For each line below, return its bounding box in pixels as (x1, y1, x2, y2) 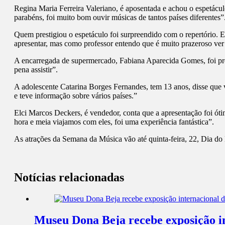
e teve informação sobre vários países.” (14, 91, 137, 100)
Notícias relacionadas (14, 171, 124, 184)
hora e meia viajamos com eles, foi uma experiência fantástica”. (14, 118, 214, 127)
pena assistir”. (14, 65, 58, 74)
